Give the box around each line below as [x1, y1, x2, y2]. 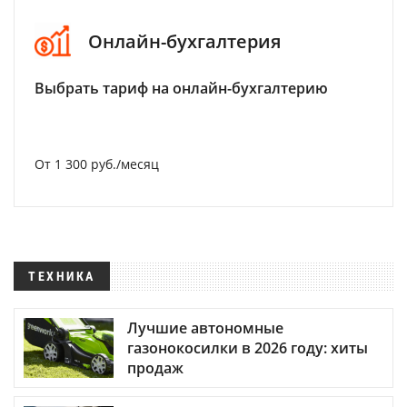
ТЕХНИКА [28, 269, 95, 283]
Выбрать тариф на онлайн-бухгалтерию [35, 78, 328, 98]
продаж [127, 358, 184, 379]
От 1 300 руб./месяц [35, 155, 159, 173]
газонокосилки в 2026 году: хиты [127, 338, 368, 359]
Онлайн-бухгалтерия [88, 28, 281, 54]
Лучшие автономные [127, 318, 283, 339]
